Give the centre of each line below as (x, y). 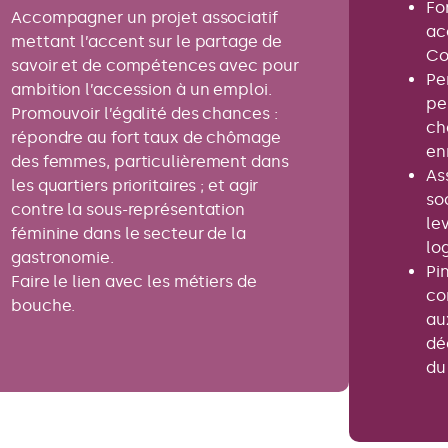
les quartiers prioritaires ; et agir (135, 186)
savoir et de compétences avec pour (155, 66)
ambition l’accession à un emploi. (141, 90)
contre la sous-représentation (128, 210)
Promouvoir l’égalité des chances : (144, 114)
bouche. (43, 306)
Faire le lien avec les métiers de (134, 282)
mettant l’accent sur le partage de (146, 42)
